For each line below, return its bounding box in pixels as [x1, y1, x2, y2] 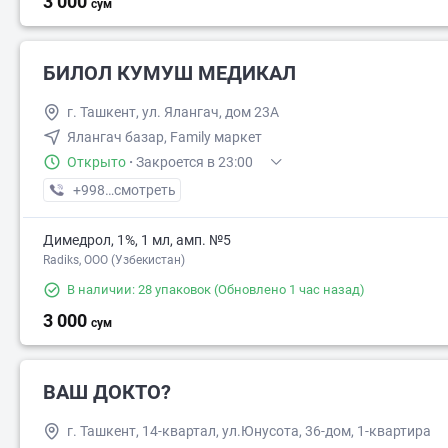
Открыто [67, 154, 126, 170]
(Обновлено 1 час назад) [211, 282, 365, 297]
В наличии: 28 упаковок [67, 282, 211, 297]
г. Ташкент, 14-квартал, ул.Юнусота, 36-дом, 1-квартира [67, 423, 431, 439]
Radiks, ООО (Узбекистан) [43, 253, 185, 267]
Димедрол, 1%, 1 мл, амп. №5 [43, 232, 231, 248]
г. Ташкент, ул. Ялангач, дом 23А [67, 104, 279, 120]
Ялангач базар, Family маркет [67, 129, 262, 145]
